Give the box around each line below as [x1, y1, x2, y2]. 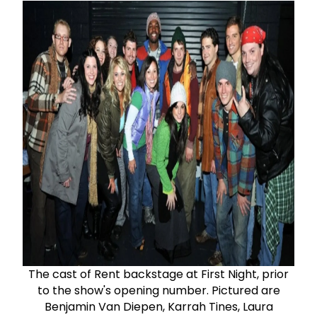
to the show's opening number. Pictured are [37, 282, 280, 299]
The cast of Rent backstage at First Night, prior [28, 265, 289, 282]
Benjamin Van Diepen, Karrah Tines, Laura [44, 298, 273, 315]
